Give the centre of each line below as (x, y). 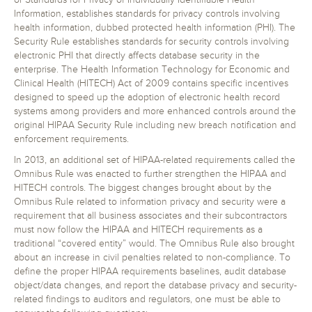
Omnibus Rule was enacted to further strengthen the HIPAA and (150, 174)
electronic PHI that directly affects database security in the (137, 56)
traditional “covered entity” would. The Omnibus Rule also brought (154, 244)
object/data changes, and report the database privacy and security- (155, 286)
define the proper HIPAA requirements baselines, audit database (150, 272)
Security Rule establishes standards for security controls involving (151, 42)
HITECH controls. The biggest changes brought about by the (143, 188)
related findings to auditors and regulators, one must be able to (147, 299)
